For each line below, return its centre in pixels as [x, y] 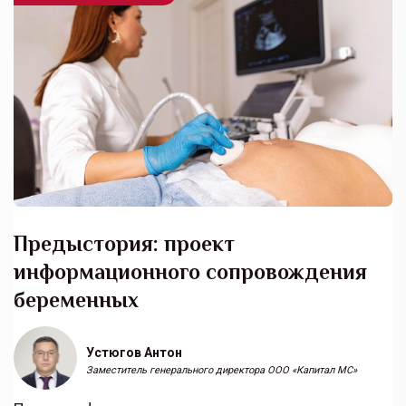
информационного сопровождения [190, 271]
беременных [76, 299]
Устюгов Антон [134, 352]
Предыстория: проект [124, 243]
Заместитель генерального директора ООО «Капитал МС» [222, 370]
